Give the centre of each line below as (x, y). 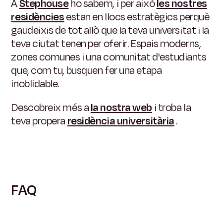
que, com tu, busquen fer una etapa (86, 71)
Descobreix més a (50, 108)
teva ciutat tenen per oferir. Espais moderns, (106, 44)
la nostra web (121, 108)
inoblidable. (35, 84)
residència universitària (121, 121)
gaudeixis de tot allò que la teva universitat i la (110, 30)
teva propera (38, 121)
